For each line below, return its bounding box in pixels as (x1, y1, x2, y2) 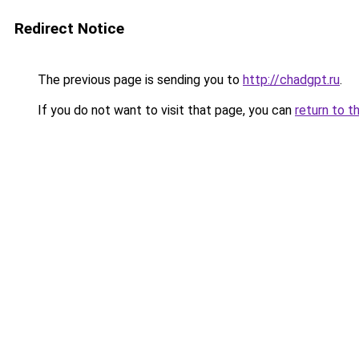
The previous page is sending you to (34, 72, 243, 87)
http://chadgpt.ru (243, 72, 340, 87)
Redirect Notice (14, 19, 124, 38)
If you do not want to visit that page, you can (34, 103, 295, 118)
